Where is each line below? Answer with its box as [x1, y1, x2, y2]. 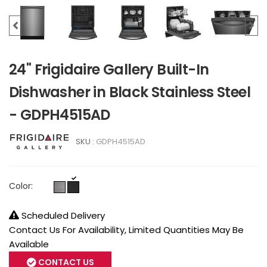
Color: [9, 179, 33, 192]
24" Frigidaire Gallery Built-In [9, 59, 209, 79]
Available [9, 237, 49, 250]
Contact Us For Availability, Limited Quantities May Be [9, 223, 244, 236]
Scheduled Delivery [19, 209, 105, 222]
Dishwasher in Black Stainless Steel [9, 82, 250, 102]
